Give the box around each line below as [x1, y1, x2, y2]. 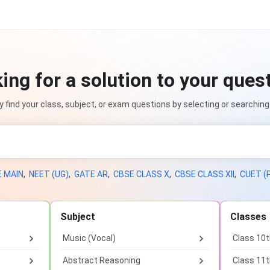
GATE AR [74, 169, 108, 179]
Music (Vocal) [63, 233, 116, 243]
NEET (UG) [28, 169, 69, 179]
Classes [230, 211, 266, 222]
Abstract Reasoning [63, 256, 140, 265]
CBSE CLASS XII [174, 169, 234, 179]
